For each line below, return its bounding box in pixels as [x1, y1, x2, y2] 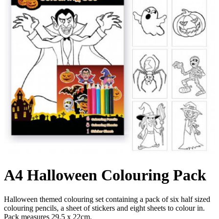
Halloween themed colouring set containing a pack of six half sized [4, 195, 210, 203]
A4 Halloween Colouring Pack [4, 166, 206, 184]
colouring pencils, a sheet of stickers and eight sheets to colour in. [4, 203, 205, 212]
